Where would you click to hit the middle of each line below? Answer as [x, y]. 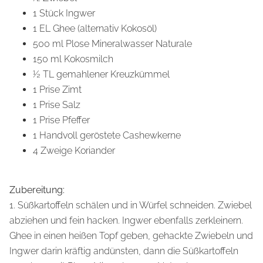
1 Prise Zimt [57, 90]
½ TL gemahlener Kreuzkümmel [101, 75]
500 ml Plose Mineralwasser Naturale [112, 44]
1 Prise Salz [57, 105]
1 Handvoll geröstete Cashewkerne [107, 136]
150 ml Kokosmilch [73, 59]
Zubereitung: [37, 190]
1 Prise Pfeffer [61, 120]
